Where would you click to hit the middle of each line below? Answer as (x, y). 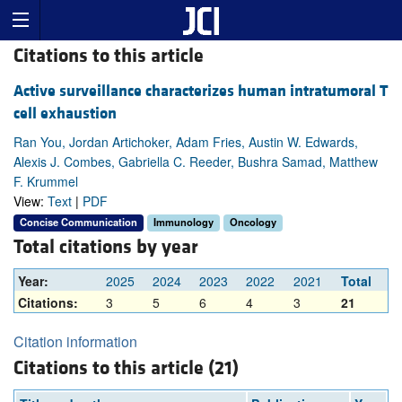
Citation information (75, 342)
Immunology (184, 222)
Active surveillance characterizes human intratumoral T (201, 92)
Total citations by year (106, 248)
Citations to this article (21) (126, 369)
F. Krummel (46, 182)
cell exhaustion (65, 114)
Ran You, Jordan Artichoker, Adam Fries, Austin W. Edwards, (186, 142)
